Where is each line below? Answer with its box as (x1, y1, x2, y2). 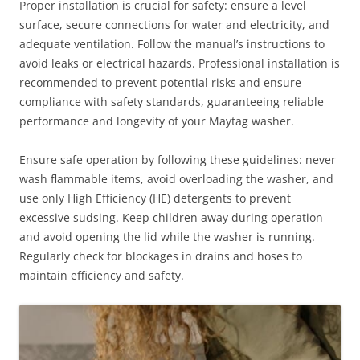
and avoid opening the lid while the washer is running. (19, 228, 315, 244)
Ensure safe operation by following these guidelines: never (19, 151, 336, 167)
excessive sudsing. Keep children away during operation (19, 209, 323, 225)
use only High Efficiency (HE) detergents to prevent (19, 190, 291, 206)
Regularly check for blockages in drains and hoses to (19, 247, 302, 264)
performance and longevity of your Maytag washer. (19, 112, 294, 129)
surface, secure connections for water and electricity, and (19, 16, 329, 32)
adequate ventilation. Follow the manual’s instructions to (19, 35, 325, 51)
